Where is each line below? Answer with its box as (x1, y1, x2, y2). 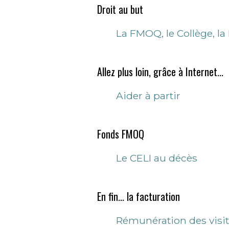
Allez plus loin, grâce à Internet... (97, 64, 223, 79)
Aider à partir (116, 89, 180, 102)
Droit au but (97, 2, 143, 17)
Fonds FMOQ (97, 126, 144, 142)
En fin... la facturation (97, 189, 180, 204)
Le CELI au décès (116, 152, 197, 164)
